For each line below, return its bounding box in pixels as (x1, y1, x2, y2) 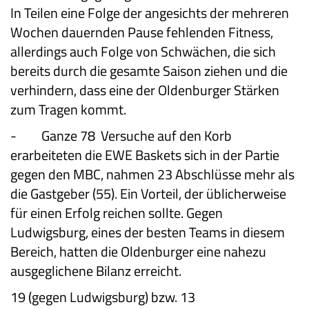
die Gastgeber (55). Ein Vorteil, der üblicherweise (10, 182, 286, 204)
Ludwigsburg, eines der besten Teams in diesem (10, 221, 285, 243)
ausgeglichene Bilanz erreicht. (10, 259, 181, 281)
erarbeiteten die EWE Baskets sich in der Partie (10, 143, 279, 166)
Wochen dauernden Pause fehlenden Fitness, (10, 21, 273, 43)
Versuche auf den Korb (101, 124, 232, 146)
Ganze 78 (41, 124, 95, 146)
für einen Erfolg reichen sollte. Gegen (10, 201, 223, 223)
